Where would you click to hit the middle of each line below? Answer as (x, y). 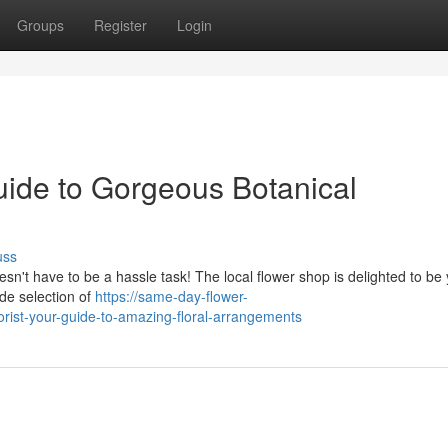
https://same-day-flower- (171, 296)
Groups (40, 25)
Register (120, 25)
